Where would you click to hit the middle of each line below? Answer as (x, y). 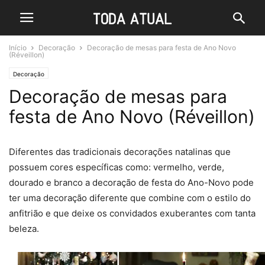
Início (18, 48)
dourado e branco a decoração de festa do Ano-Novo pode (131, 182)
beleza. (24, 229)
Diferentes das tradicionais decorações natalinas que (120, 152)
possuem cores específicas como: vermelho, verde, (117, 167)
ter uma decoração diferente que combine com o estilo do (130, 198)
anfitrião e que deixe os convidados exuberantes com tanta (132, 213)
